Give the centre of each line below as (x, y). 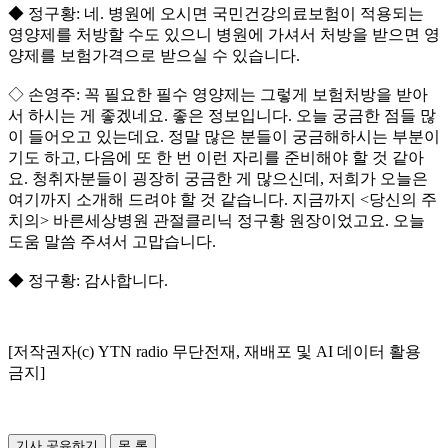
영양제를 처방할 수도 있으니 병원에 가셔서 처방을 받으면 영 (224, 35)
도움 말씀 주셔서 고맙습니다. (112, 242)
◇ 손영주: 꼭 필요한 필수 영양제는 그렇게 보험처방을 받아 (218, 95)
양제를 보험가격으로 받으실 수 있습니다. (154, 56)
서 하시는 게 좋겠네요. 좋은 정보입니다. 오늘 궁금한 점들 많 (222, 116)
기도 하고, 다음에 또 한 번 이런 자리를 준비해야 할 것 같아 (216, 158)
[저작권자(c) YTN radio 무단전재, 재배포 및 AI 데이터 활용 (214, 352)
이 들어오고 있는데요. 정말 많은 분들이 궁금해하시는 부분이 (224, 137)
